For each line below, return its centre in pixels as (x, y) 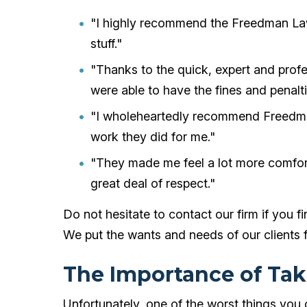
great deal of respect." (153, 183)
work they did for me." (153, 137)
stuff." (107, 44)
